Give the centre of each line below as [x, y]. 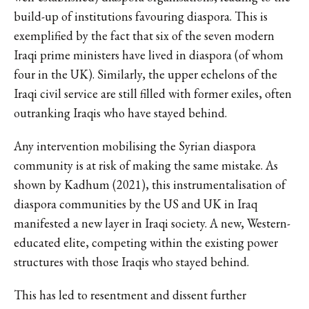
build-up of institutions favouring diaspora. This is [141, 16]
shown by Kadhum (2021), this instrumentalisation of [150, 184]
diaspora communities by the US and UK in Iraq [136, 203]
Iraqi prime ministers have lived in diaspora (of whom [149, 54]
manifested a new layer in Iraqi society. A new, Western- [152, 223]
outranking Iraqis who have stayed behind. [120, 112]
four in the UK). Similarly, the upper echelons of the [146, 74]
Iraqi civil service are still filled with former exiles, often [153, 93]
